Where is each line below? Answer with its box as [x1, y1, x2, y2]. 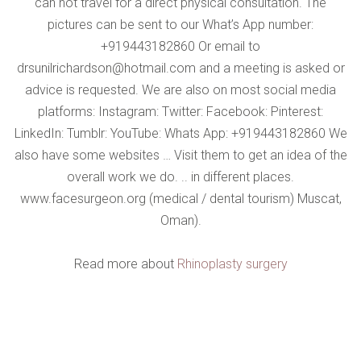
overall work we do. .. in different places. [67, 168, 294, 185]
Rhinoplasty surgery [176, 255, 288, 272]
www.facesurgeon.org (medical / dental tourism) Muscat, [19, 190, 342, 206]
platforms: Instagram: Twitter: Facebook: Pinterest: [38, 103, 323, 119]
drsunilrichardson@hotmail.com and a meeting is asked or [16, 60, 345, 76]
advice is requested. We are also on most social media [25, 81, 336, 98]
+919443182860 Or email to [101, 38, 260, 54]
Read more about [73, 255, 177, 272]
